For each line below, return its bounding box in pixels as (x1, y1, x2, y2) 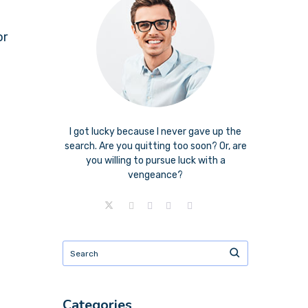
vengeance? (128, 169, 183, 181)
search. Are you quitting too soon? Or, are (64, 140, 247, 152)
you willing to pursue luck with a (85, 155, 225, 166)
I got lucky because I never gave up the (69, 126, 241, 137)
